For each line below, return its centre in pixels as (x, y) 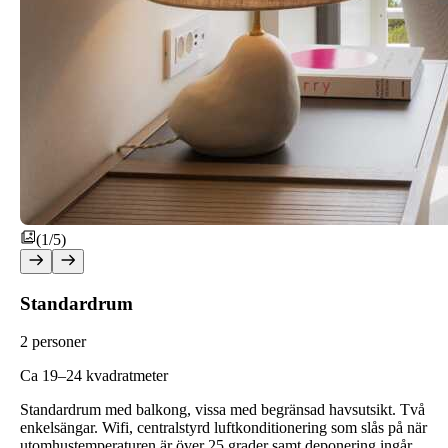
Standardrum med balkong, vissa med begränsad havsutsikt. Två (222, 410)
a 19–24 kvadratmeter (99, 376)
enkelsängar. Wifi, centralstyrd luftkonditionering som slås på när (223, 428)
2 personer (53, 342)
